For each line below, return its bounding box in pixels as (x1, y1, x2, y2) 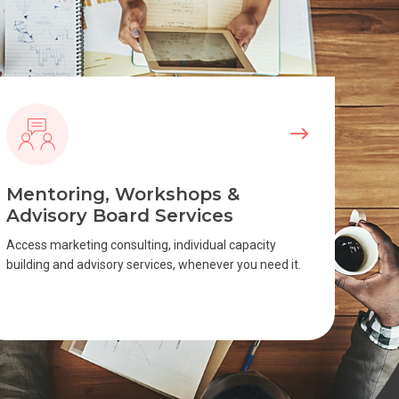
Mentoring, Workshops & (5, 183, 240, 205)
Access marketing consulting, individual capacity (5, 238, 276, 252)
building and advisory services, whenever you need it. (5, 257, 301, 272)
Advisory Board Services (5, 205, 233, 226)
